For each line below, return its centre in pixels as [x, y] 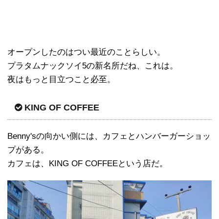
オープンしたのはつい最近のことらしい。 [86, 52]
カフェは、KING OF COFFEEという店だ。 [88, 164]
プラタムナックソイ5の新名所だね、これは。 [93, 66]
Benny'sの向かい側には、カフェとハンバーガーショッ [109, 136]
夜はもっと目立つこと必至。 [61, 80]
